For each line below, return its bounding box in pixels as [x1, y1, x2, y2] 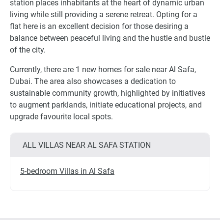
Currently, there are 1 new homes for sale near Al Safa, [10, 65, 196, 75]
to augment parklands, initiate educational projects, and [10, 100, 202, 110]
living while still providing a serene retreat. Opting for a [10, 10, 197, 20]
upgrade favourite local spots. [10, 112, 113, 122]
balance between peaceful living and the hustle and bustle [10, 33, 210, 43]
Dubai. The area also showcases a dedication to [10, 77, 176, 86]
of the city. [10, 45, 46, 55]
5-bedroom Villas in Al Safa [20, 166, 114, 176]
